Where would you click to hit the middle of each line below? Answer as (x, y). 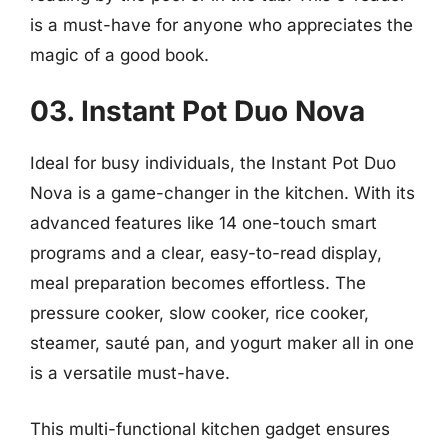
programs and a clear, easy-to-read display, (206, 253)
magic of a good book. (119, 54)
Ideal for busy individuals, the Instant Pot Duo (213, 163)
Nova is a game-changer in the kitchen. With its (222, 193)
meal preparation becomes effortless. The (198, 283)
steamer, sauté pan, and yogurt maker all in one (222, 343)
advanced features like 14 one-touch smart (203, 223)
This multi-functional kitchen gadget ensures (210, 428)
